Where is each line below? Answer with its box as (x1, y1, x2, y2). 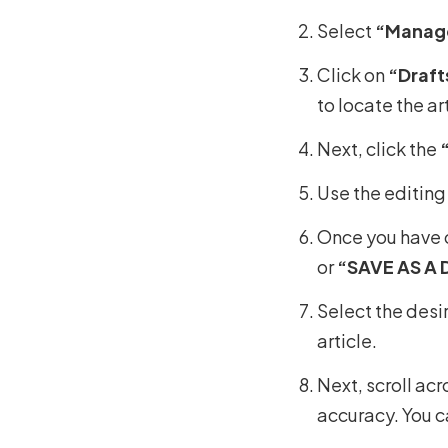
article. (316, 328, 377, 352)
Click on (316, 62, 385, 86)
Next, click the (316, 136, 440, 160)
